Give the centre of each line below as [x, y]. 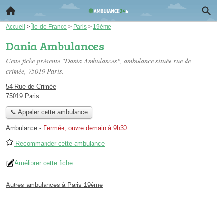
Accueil [15, 26]
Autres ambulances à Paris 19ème [54, 185]
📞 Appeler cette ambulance [49, 112]
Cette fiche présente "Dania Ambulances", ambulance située [90, 61]
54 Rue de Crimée [31, 86]
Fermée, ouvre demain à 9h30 [85, 128]
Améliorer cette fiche [44, 163]
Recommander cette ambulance [59, 144]
